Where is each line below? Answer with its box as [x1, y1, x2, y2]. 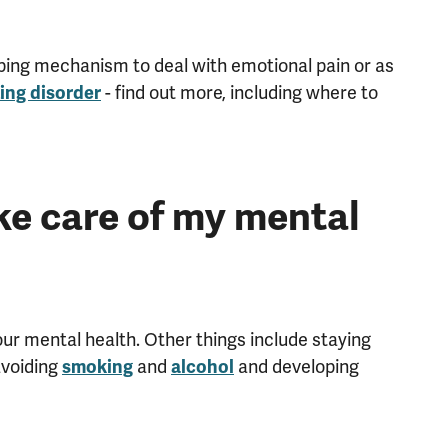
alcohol [171, 355, 234, 378]
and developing [234, 354, 359, 378]
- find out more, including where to [101, 80, 378, 104]
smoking [62, 355, 133, 378]
